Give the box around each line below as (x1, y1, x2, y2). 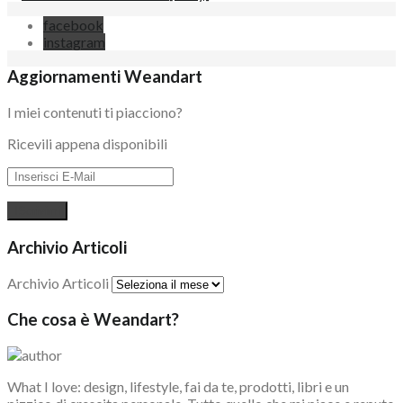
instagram (43, 32, 105, 50)
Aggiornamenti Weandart (7, 67, 202, 87)
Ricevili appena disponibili (7, 135, 167, 153)
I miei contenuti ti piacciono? (7, 103, 183, 121)
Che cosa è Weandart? (7, 309, 179, 330)
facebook (43, 15, 103, 33)
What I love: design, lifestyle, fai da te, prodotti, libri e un (7, 378, 349, 396)
